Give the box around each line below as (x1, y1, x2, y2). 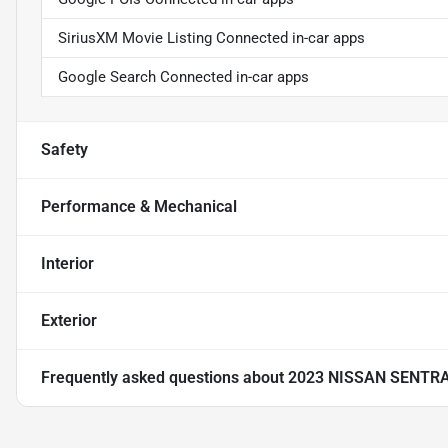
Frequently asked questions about (41, 368, 288, 388)
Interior (41, 254, 94, 274)
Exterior (41, 311, 97, 331)
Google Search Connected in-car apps (58, 68, 309, 87)
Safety (41, 140, 88, 160)
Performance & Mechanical (41, 197, 237, 217)
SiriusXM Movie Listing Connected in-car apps (58, 29, 365, 48)
